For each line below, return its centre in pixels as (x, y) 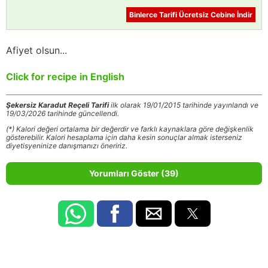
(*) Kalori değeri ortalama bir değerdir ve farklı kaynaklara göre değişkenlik (130, 129)
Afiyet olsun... (36, 50)
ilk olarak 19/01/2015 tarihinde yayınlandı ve (184, 105)
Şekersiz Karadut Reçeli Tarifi (57, 105)
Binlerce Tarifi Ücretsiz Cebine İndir (191, 14)
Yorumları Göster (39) (134, 173)
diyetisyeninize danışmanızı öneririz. (67, 145)
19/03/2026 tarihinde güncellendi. (63, 113)
